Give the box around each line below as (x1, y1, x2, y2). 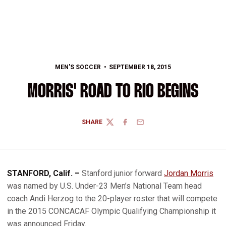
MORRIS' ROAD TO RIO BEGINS (27, 83, 199, 101)
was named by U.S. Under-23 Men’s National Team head (7, 181, 202, 191)
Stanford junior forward (82, 168, 164, 178)
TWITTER (105, 122, 133, 130)
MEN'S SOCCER (55, 64, 101, 71)
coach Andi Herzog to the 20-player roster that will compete (7, 194, 217, 203)
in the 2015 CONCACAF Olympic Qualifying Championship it (7, 206, 216, 216)
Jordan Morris (164, 168, 213, 178)
